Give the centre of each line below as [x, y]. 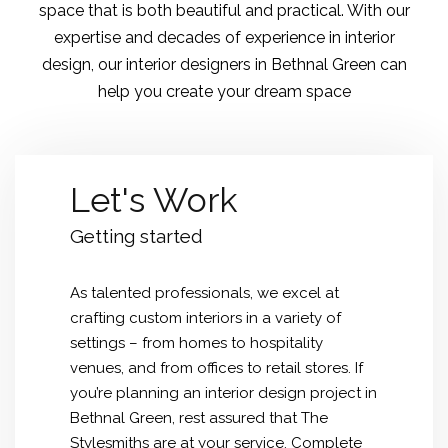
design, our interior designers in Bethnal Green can [224, 64]
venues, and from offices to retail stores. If [216, 368]
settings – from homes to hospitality [196, 343]
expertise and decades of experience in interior [224, 37]
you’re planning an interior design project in [223, 393]
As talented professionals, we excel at [204, 293]
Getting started [136, 236]
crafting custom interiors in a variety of [205, 318]
